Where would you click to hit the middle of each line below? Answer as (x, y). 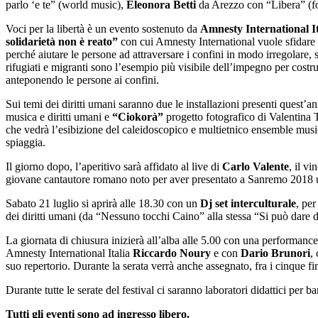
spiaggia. (26, 143)
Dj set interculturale (248, 204)
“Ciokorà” (138, 117)
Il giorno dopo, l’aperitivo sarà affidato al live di (114, 167)
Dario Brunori (275, 253)
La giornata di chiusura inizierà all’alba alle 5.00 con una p (137, 241)
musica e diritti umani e (59, 117)
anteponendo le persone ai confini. (82, 80)
